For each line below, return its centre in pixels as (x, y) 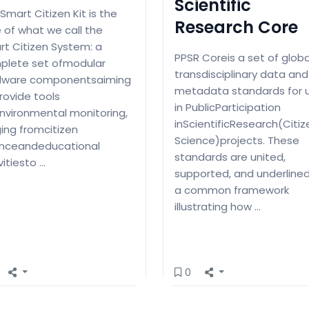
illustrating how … (218, 206)
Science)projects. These (237, 140)
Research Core (236, 27)
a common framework (232, 190)
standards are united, (230, 157)
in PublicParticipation (228, 107)
